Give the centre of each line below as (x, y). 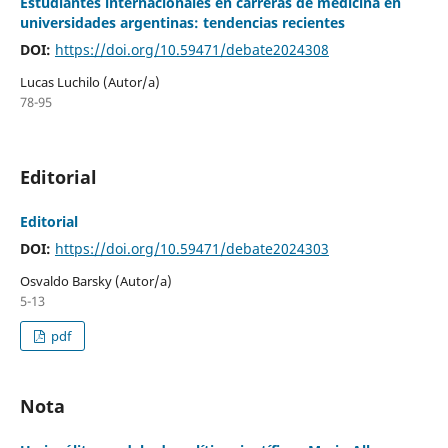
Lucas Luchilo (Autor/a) (89, 81)
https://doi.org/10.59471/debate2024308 (191, 49)
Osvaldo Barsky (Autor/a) (95, 280)
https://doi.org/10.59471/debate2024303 (191, 248)
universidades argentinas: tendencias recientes (182, 22)
